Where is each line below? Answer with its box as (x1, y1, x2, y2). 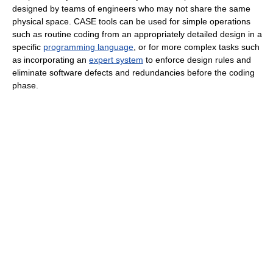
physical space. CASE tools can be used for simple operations (12, 16, 250, 27)
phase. (12, 80, 38, 91)
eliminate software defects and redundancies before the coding (12, 68, 255, 78)
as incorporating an (12, 55, 89, 65)
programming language (43, 42, 133, 52)
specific (12, 42, 43, 52)
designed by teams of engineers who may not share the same (12, 4, 250, 14)
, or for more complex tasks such (133, 42, 260, 52)
